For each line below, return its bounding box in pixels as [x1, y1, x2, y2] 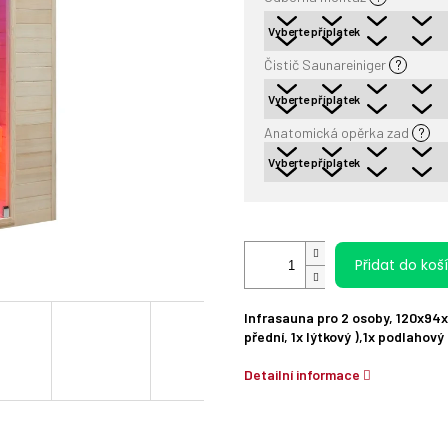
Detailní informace [244, 366, 360, 384]
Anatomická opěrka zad [264, 124, 412, 142]
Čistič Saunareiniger [264, 56, 389, 74]
